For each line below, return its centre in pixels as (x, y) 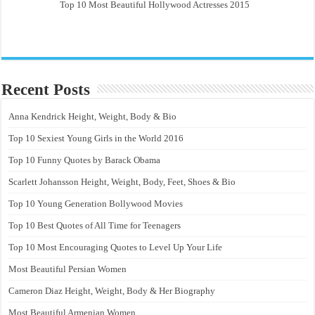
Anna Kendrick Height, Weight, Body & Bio (93, 116)
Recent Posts (46, 89)
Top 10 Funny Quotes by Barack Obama (85, 160)
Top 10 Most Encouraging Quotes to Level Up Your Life (116, 247)
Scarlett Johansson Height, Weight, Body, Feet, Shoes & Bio (122, 181)
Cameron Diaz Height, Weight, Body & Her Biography (112, 290)
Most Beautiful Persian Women (68, 269)
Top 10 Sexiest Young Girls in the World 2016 (96, 138)
